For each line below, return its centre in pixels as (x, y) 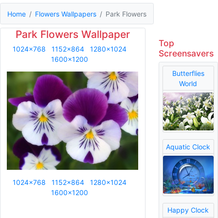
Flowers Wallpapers (66, 14)
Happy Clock (188, 210)
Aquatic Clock (188, 146)
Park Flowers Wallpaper (73, 35)
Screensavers (186, 54)
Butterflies (188, 73)
